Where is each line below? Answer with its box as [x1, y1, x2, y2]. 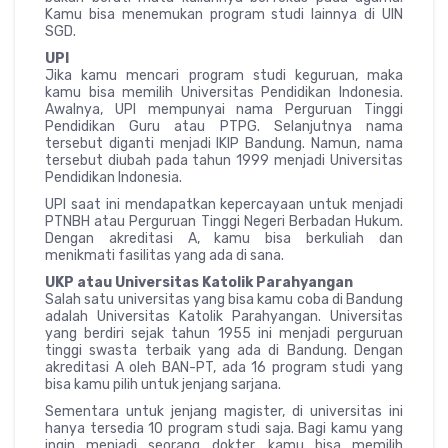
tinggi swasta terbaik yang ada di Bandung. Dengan [45, 341, 403, 359]
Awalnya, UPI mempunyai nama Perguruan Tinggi [45, 100, 403, 118]
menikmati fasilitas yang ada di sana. [45, 246, 284, 264]
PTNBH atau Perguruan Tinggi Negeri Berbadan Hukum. [45, 212, 403, 230]
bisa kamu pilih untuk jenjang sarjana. [45, 375, 281, 393]
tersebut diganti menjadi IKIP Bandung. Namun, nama [45, 134, 403, 152]
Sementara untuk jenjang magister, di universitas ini [45, 402, 403, 420]
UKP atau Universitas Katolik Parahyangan [45, 273, 353, 291]
